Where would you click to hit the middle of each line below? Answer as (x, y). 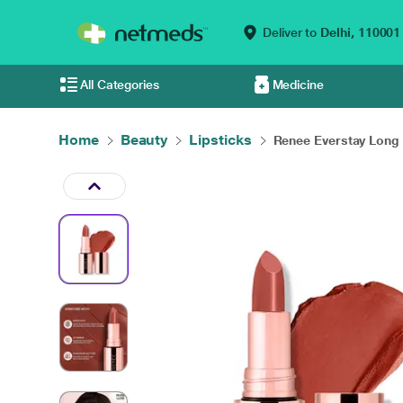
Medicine (298, 85)
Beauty (144, 140)
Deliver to (290, 32)
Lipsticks (220, 140)
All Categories (120, 85)
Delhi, (337, 32)
